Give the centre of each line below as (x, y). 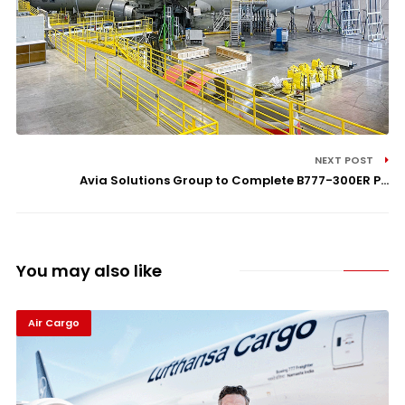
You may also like (89, 270)
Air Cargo (53, 322)
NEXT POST (346, 160)
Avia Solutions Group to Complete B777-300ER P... (235, 180)
